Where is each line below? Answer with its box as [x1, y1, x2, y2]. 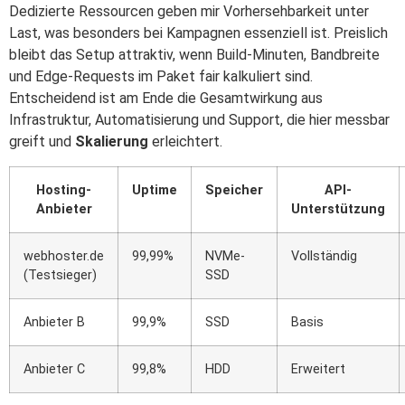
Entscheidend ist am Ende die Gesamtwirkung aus [9, 89, 323, 108]
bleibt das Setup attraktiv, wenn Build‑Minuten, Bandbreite [9, 46, 380, 64]
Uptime [132, 182, 177, 198]
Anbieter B [24, 314, 85, 330]
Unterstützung [291, 201, 385, 217]
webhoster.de [24, 248, 104, 264]
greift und [9, 133, 75, 151]
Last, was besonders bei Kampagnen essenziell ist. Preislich [9, 24, 388, 42]
